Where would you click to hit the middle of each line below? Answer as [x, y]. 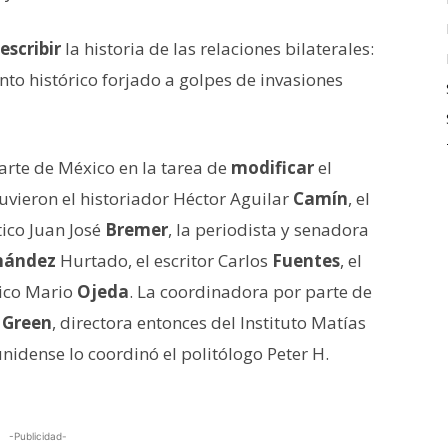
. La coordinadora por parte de [250, 291]
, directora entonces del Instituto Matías [209, 322]
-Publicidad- [38, 435]
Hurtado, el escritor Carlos [164, 260]
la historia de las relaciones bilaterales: [217, 48]
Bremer [136, 229]
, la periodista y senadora [268, 229]
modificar [272, 167]
